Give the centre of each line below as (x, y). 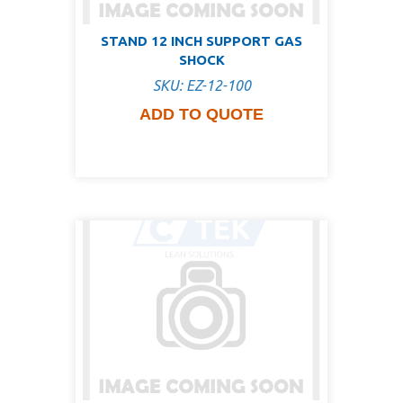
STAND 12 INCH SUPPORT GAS (201, 40)
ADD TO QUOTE (201, 115)
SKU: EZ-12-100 (201, 86)
